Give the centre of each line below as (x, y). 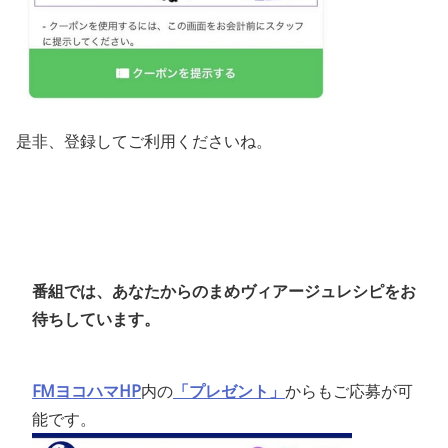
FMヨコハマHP (86, 391)
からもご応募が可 (349, 391)
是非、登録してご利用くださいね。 (144, 141)
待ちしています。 (96, 319)
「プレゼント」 (229, 391)
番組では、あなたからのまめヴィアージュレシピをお (224, 291)
